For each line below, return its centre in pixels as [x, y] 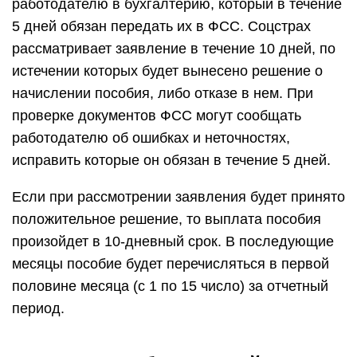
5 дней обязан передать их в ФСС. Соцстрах [161, 26]
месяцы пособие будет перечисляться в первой [171, 264]
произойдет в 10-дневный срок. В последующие [173, 241]
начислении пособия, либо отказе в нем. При [163, 93]
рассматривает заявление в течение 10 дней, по [174, 49]
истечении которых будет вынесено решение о [167, 71]
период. [38, 308]
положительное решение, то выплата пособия [167, 219]
